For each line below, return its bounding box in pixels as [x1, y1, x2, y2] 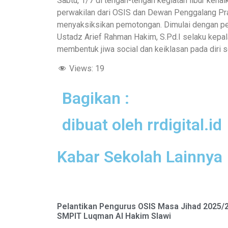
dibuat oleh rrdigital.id [62, 115, 222, 135]
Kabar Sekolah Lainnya [57, 147, 222, 167]
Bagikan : [62, 89, 129, 108]
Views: [69, 64, 93, 74]
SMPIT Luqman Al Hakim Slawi [57, 211, 171, 221]
